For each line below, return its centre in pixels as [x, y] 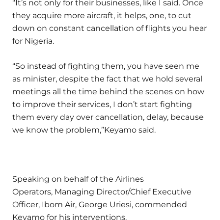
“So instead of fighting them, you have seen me [106, 66]
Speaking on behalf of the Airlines [78, 179]
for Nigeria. [33, 41]
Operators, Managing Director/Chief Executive [102, 192]
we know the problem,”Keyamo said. [84, 130]
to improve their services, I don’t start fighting [102, 104]
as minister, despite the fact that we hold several [107, 79]
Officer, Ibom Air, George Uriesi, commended [101, 204]
